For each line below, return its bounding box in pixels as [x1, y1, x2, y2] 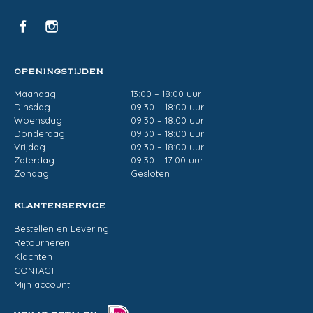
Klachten [14, 251, 52, 262]
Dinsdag [14, 101, 50, 112]
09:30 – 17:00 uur [131, 154, 203, 166]
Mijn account [14, 279, 70, 290]
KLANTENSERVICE [14, 201, 105, 211]
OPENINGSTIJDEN [14, 67, 103, 77]
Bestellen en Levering [14, 223, 109, 234]
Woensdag [14, 115, 62, 126]
